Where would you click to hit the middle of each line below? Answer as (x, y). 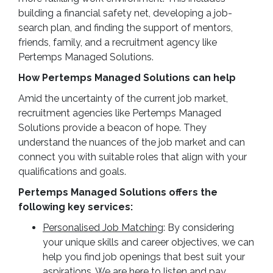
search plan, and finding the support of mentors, (126, 28)
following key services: (76, 207)
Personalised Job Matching (103, 228)
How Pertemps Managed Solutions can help (127, 78)
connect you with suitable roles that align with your (133, 157)
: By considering (199, 228)
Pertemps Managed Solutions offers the (118, 192)
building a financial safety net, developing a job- (125, 13)
